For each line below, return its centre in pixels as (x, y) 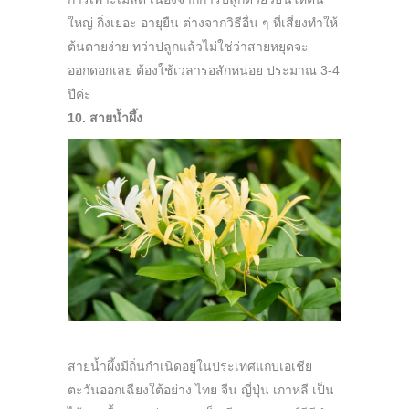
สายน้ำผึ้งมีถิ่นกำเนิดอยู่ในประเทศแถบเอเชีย (190, 366)
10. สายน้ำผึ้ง (105, 117)
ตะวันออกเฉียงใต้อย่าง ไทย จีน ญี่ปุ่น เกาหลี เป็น (201, 389)
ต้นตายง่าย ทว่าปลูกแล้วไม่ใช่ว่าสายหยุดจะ (188, 46)
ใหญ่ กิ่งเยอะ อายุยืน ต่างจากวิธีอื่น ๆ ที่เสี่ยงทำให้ (203, 22)
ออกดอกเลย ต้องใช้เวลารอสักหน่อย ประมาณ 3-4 (204, 70)
